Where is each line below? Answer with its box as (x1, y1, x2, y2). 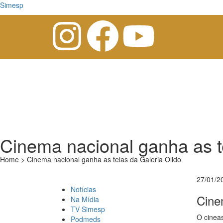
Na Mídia (71, 194, 99, 204)
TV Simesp (71, 204, 105, 214)
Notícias (71, 184, 96, 194)
